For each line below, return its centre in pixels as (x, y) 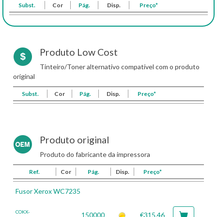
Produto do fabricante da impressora (95, 154)
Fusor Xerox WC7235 (48, 191)
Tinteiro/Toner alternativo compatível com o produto (120, 67)
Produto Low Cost (79, 52)
